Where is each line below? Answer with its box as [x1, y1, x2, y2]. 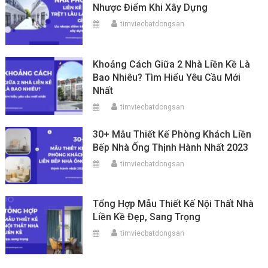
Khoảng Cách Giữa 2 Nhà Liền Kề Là [93, 58, 251, 70]
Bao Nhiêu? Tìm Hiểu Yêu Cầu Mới [93, 71, 241, 83]
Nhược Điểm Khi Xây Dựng [93, 2, 208, 14]
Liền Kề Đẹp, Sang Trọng [93, 211, 201, 223]
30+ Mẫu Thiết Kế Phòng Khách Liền [93, 128, 252, 140]
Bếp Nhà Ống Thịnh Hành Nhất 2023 [93, 141, 249, 153]
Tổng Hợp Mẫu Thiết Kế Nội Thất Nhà [93, 198, 254, 210]
